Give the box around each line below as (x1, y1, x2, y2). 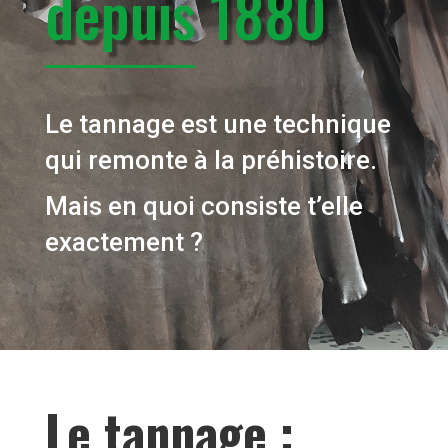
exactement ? (44, 227, 203, 257)
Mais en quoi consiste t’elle (44, 191, 363, 221)
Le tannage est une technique (44, 109, 391, 139)
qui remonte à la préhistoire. (44, 145, 377, 175)
